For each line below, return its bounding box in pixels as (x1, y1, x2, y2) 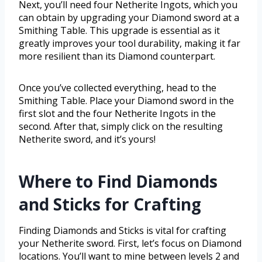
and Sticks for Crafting (19, 192, 201, 215)
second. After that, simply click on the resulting (19, 119, 223, 133)
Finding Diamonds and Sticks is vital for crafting (19, 223, 226, 237)
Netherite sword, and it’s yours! (19, 132, 156, 146)
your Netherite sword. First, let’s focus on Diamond (19, 236, 242, 250)
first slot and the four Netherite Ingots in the (19, 106, 216, 120)
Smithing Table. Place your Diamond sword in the (19, 94, 234, 107)
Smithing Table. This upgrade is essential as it (19, 23, 220, 37)
